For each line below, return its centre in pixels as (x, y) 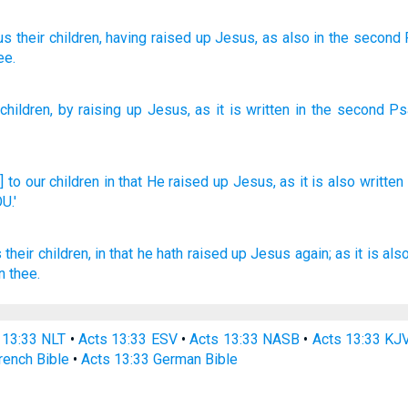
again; (313, 254)
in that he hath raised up (170, 254)
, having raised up (155, 38)
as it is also (318, 182)
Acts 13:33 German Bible (160, 359)
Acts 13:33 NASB (245, 339)
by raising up (100, 110)
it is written (253, 110)
